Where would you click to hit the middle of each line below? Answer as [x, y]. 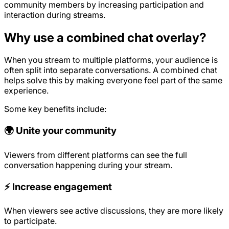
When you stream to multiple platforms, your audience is [111, 60]
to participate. [30, 221]
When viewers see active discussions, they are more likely [114, 211]
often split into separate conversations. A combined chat [111, 70]
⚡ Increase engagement [58, 187]
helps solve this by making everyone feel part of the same [113, 81]
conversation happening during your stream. [88, 165]
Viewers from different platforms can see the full [96, 155]
